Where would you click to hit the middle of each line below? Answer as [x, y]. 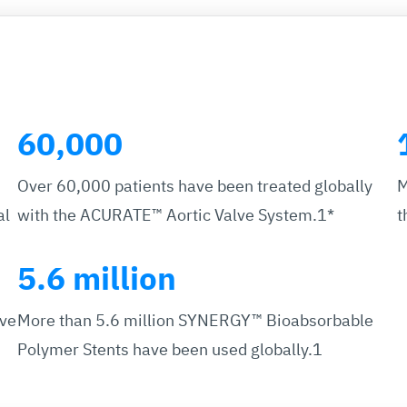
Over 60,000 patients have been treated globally [194, 185]
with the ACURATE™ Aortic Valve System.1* [175, 214]
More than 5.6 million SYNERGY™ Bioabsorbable [195, 320]
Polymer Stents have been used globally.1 [169, 349]
